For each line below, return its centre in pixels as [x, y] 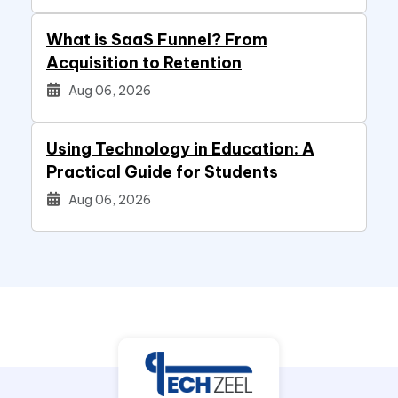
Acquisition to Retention [144, 62]
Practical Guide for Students [162, 171]
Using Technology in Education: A [180, 148]
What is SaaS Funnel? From [157, 39]
